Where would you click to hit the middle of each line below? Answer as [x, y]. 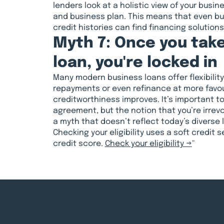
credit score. [79, 144]
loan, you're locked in [135, 63]
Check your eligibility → [148, 144]
